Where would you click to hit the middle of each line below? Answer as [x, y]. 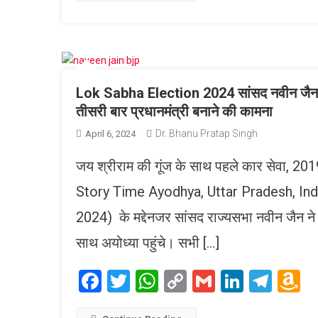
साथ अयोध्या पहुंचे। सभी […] [148, 242]
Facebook [149, 281]
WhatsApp [209, 281]
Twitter [165, 281]
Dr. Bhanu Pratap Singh [207, 133]
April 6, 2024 [110, 133]
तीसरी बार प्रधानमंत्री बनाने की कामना [174, 111]
